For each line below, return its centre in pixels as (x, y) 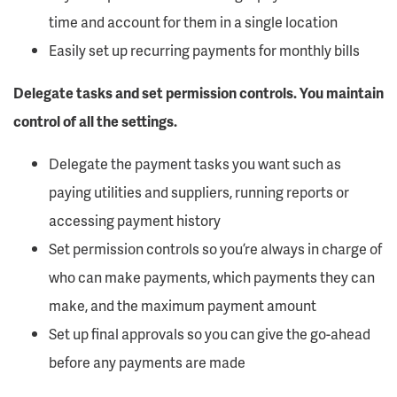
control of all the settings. (95, 121)
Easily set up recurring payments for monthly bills (204, 50)
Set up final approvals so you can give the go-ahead (210, 334)
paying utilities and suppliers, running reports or (199, 192)
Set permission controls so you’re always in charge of (215, 249)
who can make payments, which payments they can (212, 277)
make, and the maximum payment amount (183, 305)
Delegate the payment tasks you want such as (195, 163)
